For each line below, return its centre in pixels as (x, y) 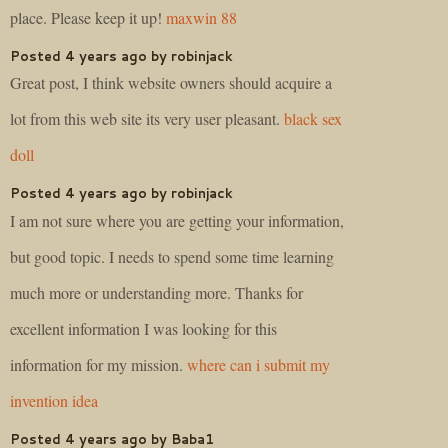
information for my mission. (98, 364)
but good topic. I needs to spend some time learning (172, 256)
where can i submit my (258, 364)
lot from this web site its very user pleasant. (147, 119)
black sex (313, 119)
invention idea (54, 400)
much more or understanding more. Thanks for (156, 292)
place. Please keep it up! (88, 17)
